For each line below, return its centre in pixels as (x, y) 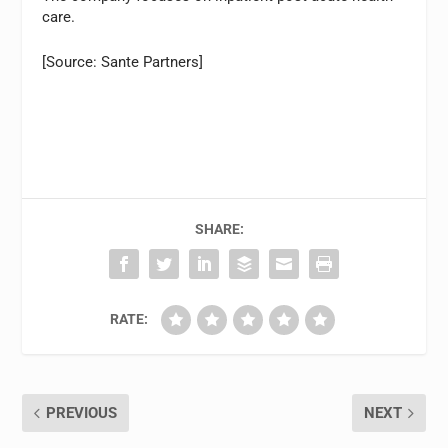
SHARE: (219, 229)
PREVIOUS (82, 413)
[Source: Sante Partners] (123, 62)
